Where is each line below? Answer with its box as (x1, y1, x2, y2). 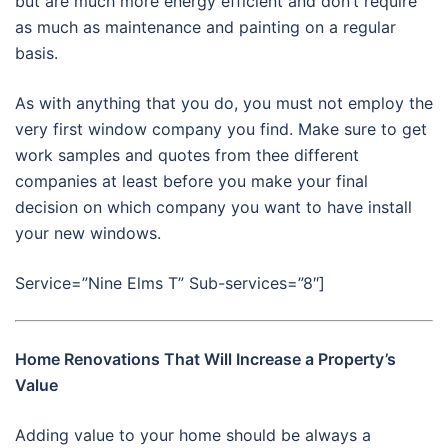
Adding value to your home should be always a (15, 425, 371, 446)
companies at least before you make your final (15, 171, 368, 192)
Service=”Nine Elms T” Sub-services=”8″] (15, 273, 325, 294)
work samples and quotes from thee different (15, 145, 359, 166)
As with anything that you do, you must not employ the (15, 93, 433, 114)
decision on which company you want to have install (15, 197, 412, 218)
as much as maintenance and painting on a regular (15, 17, 396, 38)
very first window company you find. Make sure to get (15, 119, 427, 140)
